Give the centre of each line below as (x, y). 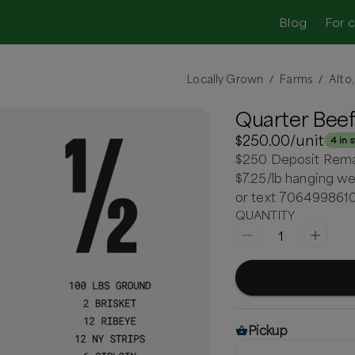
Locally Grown (225, 79)
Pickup (267, 330)
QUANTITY (265, 215)
